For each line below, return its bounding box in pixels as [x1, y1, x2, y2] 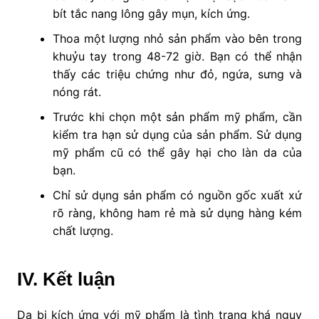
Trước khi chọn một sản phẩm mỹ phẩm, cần [52, 110, 303, 125]
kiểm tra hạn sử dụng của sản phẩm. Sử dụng [52, 127, 303, 142]
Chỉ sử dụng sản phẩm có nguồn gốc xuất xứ [52, 188, 303, 203]
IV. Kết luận [16, 268, 115, 291]
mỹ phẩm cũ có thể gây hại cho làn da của [52, 145, 303, 160]
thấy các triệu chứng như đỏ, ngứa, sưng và [52, 67, 303, 82]
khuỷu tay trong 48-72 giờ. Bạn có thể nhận [52, 49, 303, 64]
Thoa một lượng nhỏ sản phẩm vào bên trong [52, 31, 303, 46]
